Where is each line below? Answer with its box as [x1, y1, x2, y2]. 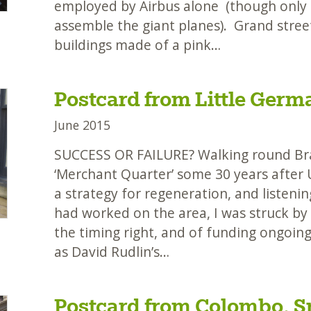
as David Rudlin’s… [53, 242, 169, 262]
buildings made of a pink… [53, 35, 221, 55]
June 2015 [53, 117, 110, 134]
